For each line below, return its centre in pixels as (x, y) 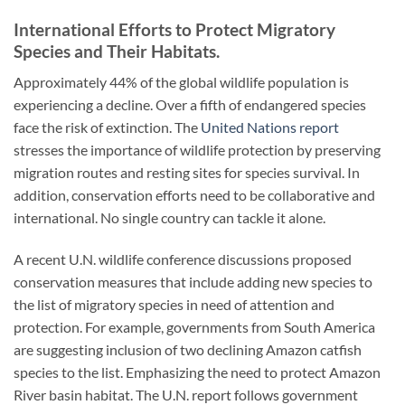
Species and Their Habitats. (117, 51)
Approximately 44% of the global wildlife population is (181, 82)
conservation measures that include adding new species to (193, 282)
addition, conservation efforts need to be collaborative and (194, 195)
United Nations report (270, 127)
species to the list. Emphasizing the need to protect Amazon (197, 372)
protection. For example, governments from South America (194, 327)
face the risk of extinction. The (107, 127)
